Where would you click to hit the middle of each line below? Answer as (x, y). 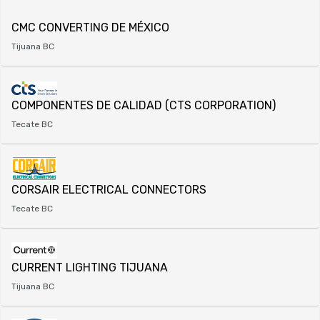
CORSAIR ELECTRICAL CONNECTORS (109, 189)
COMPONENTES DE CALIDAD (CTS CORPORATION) (144, 105)
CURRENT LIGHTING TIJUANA (90, 268)
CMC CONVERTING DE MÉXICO (90, 27)
